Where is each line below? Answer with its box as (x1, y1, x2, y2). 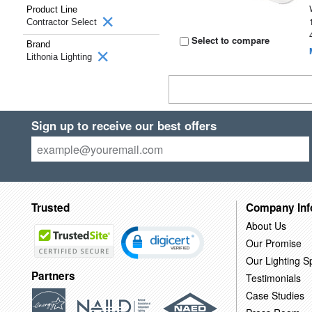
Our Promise (245, 235, 302, 250)
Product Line (26, 4, 77, 15)
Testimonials (245, 270, 301, 285)
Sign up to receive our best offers (31, 117, 217, 134)
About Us (245, 218, 286, 233)
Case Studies (245, 288, 304, 302)
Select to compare (189, 33, 270, 47)
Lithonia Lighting (26, 52, 95, 62)
